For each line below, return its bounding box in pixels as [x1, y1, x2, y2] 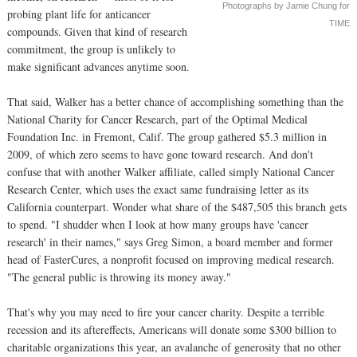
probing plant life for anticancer [7, 6, 151, 22]
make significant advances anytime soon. [7, 58, 190, 74]
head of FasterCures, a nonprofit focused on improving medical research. [7, 251, 335, 267]
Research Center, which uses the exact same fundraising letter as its [7, 181, 308, 197]
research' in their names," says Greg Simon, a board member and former [7, 233, 333, 249]
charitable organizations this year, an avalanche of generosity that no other [7, 339, 341, 355]
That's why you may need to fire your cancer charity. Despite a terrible [7, 304, 324, 320]
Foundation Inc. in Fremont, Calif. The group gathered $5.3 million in [7, 128, 327, 144]
